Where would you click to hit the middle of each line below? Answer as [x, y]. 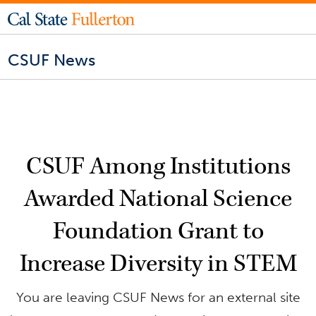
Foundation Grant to [158, 231]
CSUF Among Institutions [158, 166]
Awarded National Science [158, 199]
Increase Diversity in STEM [158, 263]
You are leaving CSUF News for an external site [158, 297]
